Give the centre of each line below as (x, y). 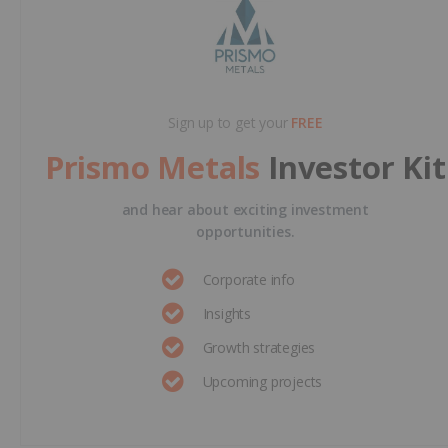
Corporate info (248, 280)
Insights (226, 314)
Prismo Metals (156, 167)
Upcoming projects (262, 382)
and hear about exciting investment (245, 210)
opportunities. (245, 232)
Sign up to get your (230, 123)
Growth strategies (259, 348)
